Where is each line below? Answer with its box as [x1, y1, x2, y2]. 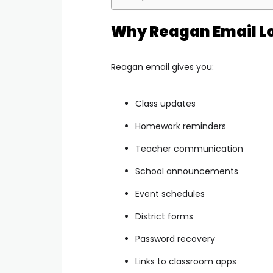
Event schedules [135, 188, 205, 200]
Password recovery [135, 233, 215, 245]
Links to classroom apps [135, 255, 236, 268]
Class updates [135, 97, 196, 110]
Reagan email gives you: [111, 61, 214, 73]
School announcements [135, 165, 238, 177]
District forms [135, 210, 193, 222]
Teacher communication [135, 143, 243, 155]
